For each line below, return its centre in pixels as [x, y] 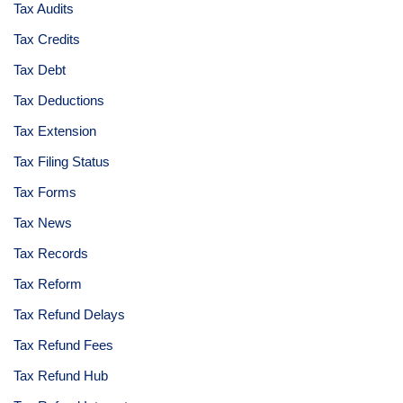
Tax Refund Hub [61, 376]
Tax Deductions [59, 100]
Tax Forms [45, 192]
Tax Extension [55, 131]
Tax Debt [40, 70]
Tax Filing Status [62, 161]
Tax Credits [47, 39]
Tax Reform [48, 284]
